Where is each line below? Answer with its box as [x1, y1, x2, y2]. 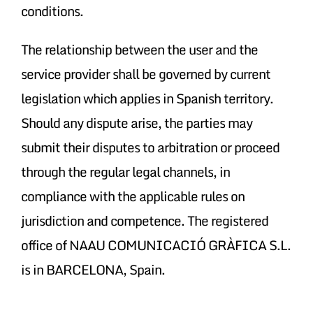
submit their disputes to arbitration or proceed [20, 136, 279, 158]
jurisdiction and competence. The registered [20, 209, 268, 231]
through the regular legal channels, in [20, 160, 230, 182]
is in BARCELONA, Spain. [20, 258, 165, 280]
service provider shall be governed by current [20, 62, 270, 85]
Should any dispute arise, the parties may [20, 111, 252, 133]
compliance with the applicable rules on [20, 184, 245, 207]
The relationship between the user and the [20, 38, 258, 60]
